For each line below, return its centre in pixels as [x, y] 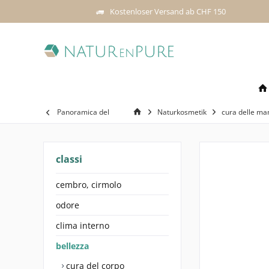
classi [69, 159]
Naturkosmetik [182, 112]
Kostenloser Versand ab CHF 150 [168, 11]
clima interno [83, 225]
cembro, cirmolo [89, 185]
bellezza [72, 246]
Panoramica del [83, 112]
